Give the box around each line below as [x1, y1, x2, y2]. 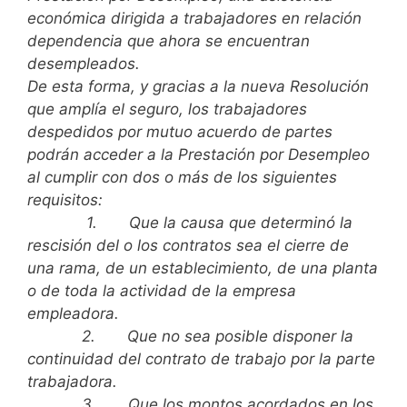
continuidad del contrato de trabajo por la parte [27, 350, 375, 369]
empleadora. [27, 304, 119, 323]
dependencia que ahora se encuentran [27, 32, 310, 51]
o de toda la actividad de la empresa [27, 282, 296, 301]
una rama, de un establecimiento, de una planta [27, 259, 378, 278]
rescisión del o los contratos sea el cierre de [27, 236, 349, 255]
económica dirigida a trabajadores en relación [27, 9, 362, 28]
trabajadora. [27, 372, 117, 392]
